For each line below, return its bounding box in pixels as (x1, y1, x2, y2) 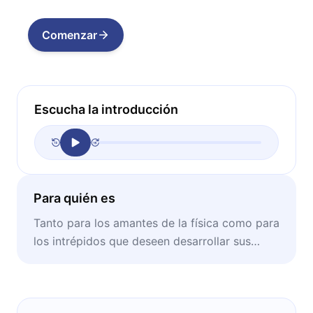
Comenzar (42, 27, 97, 42)
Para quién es (34, 190, 115, 205)
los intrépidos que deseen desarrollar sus (34, 233, 251, 248)
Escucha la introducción (34, 101, 178, 117)
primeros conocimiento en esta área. (34, 252, 227, 266)
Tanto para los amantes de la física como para (34, 215, 279, 230)
